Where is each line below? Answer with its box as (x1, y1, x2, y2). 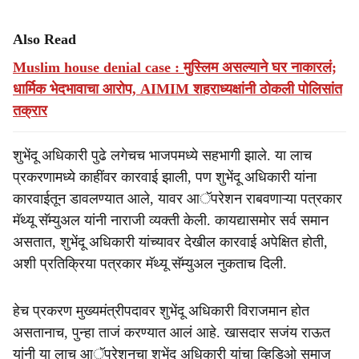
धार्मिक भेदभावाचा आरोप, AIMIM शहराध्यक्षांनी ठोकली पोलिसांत (13, 81, 342, 97)
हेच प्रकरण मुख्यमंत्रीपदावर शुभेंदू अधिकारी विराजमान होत (13, 303, 309, 319)
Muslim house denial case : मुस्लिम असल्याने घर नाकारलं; (13, 59, 337, 75)
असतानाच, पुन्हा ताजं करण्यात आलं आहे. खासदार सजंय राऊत (13, 325, 330, 341)
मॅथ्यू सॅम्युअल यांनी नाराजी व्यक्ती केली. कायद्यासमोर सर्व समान (13, 212, 329, 228)
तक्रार (13, 103, 47, 119)
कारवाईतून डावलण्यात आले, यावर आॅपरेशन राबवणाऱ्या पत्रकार (13, 191, 342, 207)
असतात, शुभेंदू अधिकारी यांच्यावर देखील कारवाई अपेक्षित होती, (13, 234, 328, 250)
